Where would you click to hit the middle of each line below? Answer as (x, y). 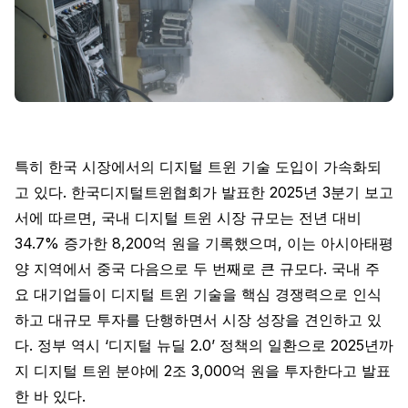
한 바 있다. (50, 396)
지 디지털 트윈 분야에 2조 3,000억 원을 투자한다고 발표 (203, 371)
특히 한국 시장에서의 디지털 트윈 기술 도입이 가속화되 (198, 167)
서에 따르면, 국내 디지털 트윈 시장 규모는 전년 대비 (188, 218)
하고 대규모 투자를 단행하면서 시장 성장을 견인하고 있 (198, 320)
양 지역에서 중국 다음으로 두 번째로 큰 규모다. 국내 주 (197, 269)
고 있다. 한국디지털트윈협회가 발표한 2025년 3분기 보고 (204, 192)
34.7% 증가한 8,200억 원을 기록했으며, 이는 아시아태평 (204, 243)
